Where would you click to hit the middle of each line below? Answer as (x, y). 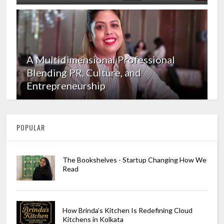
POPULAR (31, 127)
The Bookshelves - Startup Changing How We (134, 160)
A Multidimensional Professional (101, 60)
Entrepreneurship (66, 86)
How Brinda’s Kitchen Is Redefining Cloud (127, 210)
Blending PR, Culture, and (84, 73)
